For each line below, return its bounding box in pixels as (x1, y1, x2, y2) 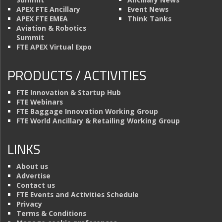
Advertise (16, 171, 51, 181)
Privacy (16, 199, 42, 209)
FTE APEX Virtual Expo (16, 42, 92, 52)
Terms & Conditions (16, 209, 86, 219)
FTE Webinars (16, 97, 63, 107)
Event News (127, 4, 168, 14)
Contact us (16, 180, 55, 190)
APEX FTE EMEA (16, 14, 68, 24)
